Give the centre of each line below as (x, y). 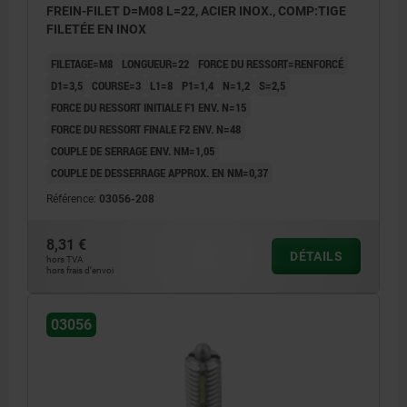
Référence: (73, 199)
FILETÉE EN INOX (96, 30)
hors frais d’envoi (80, 271)
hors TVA (65, 260)
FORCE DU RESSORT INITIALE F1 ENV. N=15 (149, 108)
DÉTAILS (316, 257)
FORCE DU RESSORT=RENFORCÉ (271, 64)
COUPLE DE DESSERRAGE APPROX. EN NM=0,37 (159, 173)
